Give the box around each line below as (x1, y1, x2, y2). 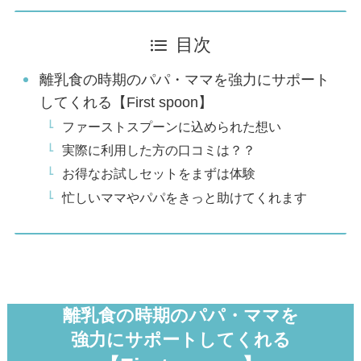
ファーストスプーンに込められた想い (62, 119, 282, 135)
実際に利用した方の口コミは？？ (62, 143, 256, 158)
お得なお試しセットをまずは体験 (62, 166, 269, 181)
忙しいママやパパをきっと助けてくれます (62, 189, 308, 205)
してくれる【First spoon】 (39, 94, 214, 111)
